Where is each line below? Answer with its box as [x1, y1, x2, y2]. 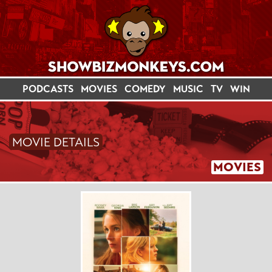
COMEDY [124, 83, 166, 95]
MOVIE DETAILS [12, 134, 100, 150]
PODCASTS [22, 83, 73, 95]
